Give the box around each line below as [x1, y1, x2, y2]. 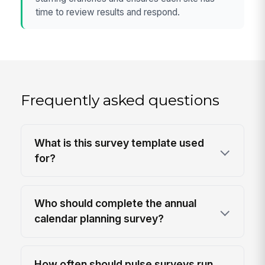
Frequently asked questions [21, 91, 220, 109]
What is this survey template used [34, 136, 205, 149]
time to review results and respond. [35, 6, 180, 18]
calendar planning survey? [34, 212, 164, 225]
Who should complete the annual [34, 197, 197, 210]
